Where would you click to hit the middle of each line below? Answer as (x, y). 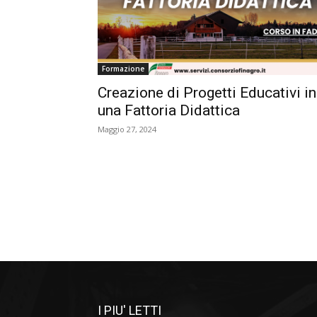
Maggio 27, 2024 (127, 129)
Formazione (123, 69)
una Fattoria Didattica (169, 110)
